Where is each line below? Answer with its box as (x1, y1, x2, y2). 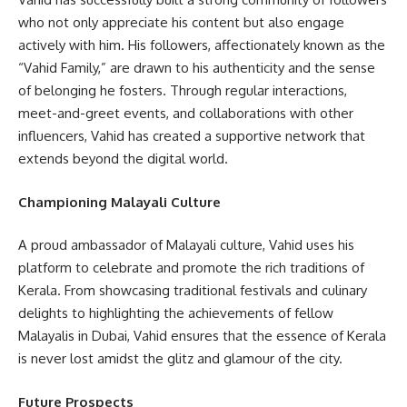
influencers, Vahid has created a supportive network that (18, 127, 365, 145)
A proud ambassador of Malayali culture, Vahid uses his (18, 236, 354, 254)
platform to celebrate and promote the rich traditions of (18, 259, 364, 277)
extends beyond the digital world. (18, 150, 228, 168)
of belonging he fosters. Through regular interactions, (18, 82, 347, 100)
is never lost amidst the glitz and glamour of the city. (18, 350, 342, 368)
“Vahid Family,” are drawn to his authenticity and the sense (18, 59, 375, 77)
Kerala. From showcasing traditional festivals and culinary (18, 282, 367, 300)
